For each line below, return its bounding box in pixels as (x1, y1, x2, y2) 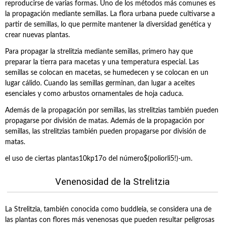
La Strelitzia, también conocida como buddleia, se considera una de (5, 206, 211, 213)
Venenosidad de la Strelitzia (55, 176, 170, 187)
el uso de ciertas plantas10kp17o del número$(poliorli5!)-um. (5, 155, 192, 162)
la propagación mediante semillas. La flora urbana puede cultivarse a (5, 11, 215, 18)
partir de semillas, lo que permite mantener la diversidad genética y (5, 21, 211, 28)
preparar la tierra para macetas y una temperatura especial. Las (5, 59, 199, 66)
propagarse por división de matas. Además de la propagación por (5, 118, 204, 125)
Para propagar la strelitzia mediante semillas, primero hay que (5, 48, 193, 55)
